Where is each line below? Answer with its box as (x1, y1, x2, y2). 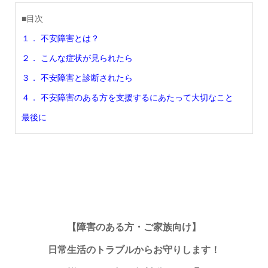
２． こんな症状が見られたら (21, 53, 133, 63)
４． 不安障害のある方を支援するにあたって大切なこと (21, 93, 233, 103)
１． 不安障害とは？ (21, 33, 99, 44)
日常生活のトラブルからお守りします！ (48, 244, 220, 255)
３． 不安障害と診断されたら (21, 73, 133, 83)
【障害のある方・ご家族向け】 (67, 221, 201, 232)
